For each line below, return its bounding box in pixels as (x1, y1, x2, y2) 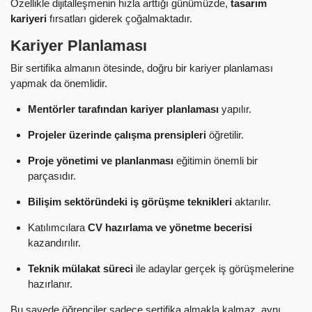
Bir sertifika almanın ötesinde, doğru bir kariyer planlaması (10, 61, 273, 74)
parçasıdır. (28, 169, 76, 182)
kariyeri (10, 13, 47, 25)
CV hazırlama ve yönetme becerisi (88, 221, 252, 233)
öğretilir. (206, 128, 244, 141)
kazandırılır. (28, 236, 81, 249)
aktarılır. (232, 195, 271, 208)
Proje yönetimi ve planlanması (28, 154, 173, 166)
